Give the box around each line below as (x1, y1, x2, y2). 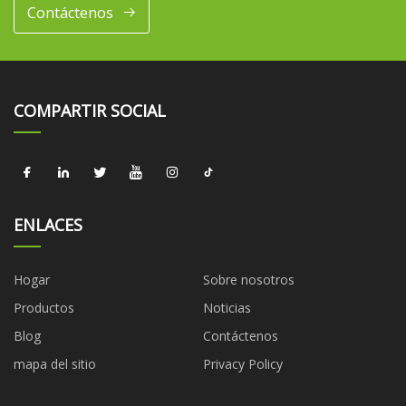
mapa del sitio (14, 355, 96, 373)
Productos (14, 299, 74, 317)
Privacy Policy (203, 355, 283, 373)
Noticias (203, 299, 251, 317)
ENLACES (14, 214, 82, 237)
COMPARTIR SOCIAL (14, 100, 166, 122)
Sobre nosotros (203, 271, 295, 289)
